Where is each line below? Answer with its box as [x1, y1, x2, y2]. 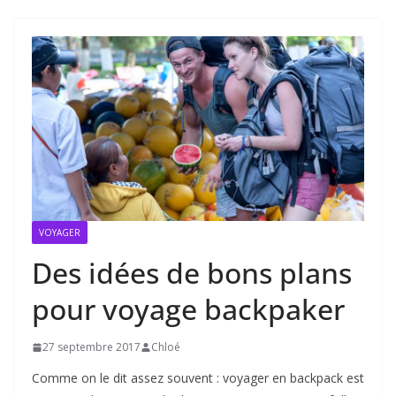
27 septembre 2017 [42, 339, 141, 355]
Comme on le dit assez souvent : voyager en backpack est [32, 369, 364, 387]
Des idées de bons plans [32, 254, 352, 293]
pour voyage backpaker [32, 290, 345, 329]
